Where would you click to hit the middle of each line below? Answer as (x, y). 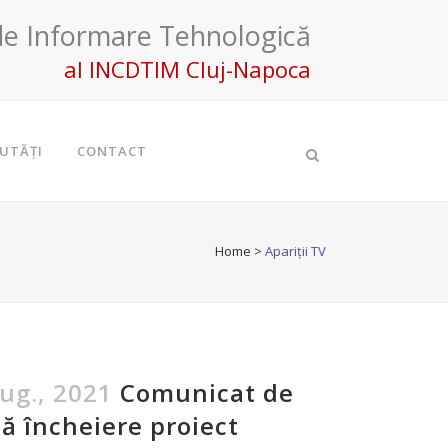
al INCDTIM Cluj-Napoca (187, 69)
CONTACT (112, 151)
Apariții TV (295, 251)
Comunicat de (206, 392)
